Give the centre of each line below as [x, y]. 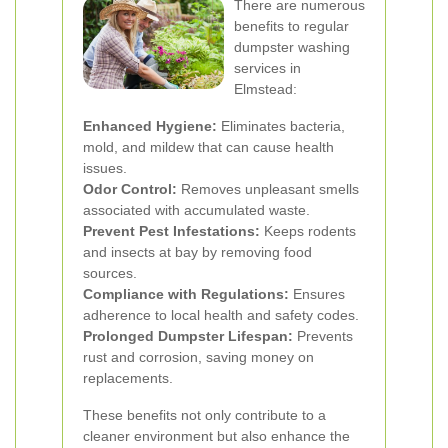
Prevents [323, 336]
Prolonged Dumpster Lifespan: [188, 336]
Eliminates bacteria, [281, 126]
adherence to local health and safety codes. [221, 315]
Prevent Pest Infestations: [171, 231]
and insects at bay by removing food [197, 252]
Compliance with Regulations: [186, 294]
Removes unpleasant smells [268, 189]
